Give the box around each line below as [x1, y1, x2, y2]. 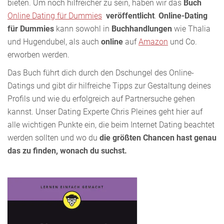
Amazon [138, 37, 168, 46]
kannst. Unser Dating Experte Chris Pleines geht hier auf [7, 107, 202, 116]
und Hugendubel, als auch [7, 37, 101, 46]
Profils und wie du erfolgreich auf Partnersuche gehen [7, 94, 195, 103]
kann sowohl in [54, 24, 111, 33]
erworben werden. [7, 50, 69, 59]
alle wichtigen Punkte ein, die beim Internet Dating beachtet [7, 120, 214, 129]
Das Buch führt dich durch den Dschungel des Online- [7, 68, 194, 77]
